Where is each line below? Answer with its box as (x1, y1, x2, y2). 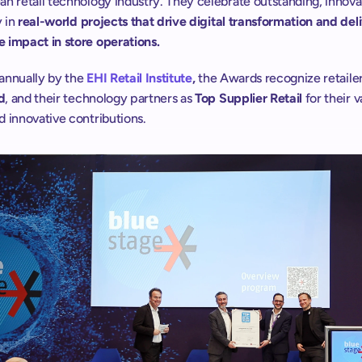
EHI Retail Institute (86, 70, 192, 86)
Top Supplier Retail (195, 90, 303, 106)
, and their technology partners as (5, 90, 196, 106)
